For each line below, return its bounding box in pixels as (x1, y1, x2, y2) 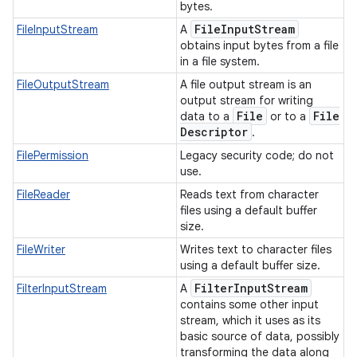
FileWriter (17, 242, 65, 257)
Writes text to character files (180, 242, 331, 257)
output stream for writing (180, 93, 313, 108)
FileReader (17, 187, 70, 202)
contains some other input (180, 297, 319, 312)
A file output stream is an (180, 77, 312, 92)
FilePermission (17, 148, 88, 163)
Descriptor (180, 124, 248, 139)
